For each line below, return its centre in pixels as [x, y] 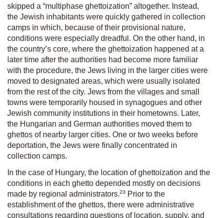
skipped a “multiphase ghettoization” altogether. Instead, [103, 6]
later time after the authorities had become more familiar [103, 59]
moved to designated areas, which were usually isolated [104, 81]
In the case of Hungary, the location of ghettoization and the [109, 172]
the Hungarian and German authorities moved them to [100, 124]
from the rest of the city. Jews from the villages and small [103, 91]
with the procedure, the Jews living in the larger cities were [108, 70]
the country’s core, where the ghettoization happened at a [106, 49]
